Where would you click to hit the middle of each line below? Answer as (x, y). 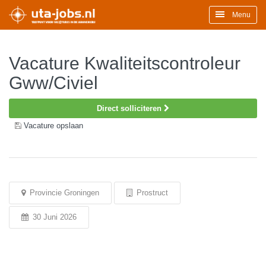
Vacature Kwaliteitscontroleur (125, 63)
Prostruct (151, 193)
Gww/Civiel (53, 83)
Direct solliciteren (130, 108)
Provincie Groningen (63, 193)
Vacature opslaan (53, 126)
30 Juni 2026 (53, 217)
